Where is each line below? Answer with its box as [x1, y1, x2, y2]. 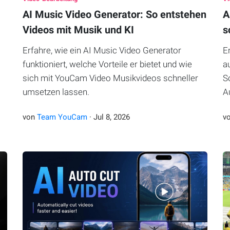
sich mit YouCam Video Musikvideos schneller [22, 73, 198, 84]
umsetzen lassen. [22, 87, 89, 98]
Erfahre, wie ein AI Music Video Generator [22, 45, 181, 56]
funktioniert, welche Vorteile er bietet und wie [22, 59, 192, 70]
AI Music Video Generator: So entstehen [22, 8, 206, 21]
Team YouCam [36, 112, 87, 122]
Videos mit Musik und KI [22, 24, 134, 36]
